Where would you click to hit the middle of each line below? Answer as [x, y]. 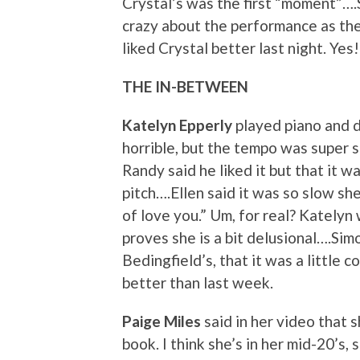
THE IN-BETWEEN [185, 87]
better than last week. [198, 283]
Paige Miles [163, 321]
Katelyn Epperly [179, 125]
